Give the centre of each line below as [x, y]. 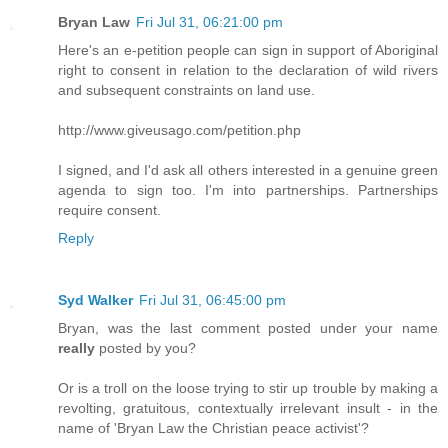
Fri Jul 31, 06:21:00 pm [209, 21]
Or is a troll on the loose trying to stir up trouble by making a [248, 387]
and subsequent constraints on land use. [186, 89]
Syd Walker [95, 299]
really [76, 347]
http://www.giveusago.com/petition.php [179, 129]
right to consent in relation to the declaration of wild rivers [248, 69]
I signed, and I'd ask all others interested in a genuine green [248, 169]
